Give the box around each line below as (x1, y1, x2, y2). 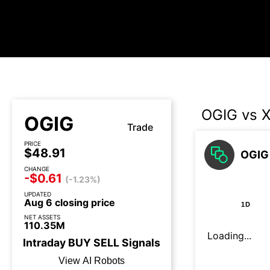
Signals (119, 236, 160, 249)
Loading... (207, 230, 251, 242)
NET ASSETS (24, 213, 60, 221)
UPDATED (24, 190, 51, 198)
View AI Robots (58, 256, 125, 266)
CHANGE (24, 165, 49, 172)
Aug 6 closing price (24, 196, 115, 209)
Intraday (23, 236, 68, 249)
